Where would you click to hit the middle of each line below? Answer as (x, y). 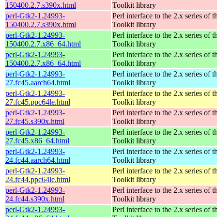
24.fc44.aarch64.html (38, 160)
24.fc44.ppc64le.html (38, 179)
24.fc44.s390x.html (35, 199)
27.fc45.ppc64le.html (38, 102)
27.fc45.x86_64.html (37, 140)
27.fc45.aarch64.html (38, 82)
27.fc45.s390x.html (35, 121)
